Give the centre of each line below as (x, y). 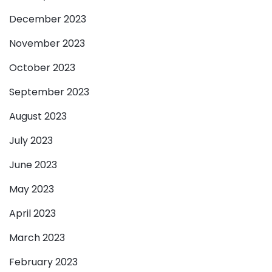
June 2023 (33, 165)
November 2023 (47, 44)
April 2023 (32, 214)
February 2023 (43, 262)
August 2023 (38, 117)
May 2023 (32, 189)
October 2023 (42, 68)
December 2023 (48, 19)
